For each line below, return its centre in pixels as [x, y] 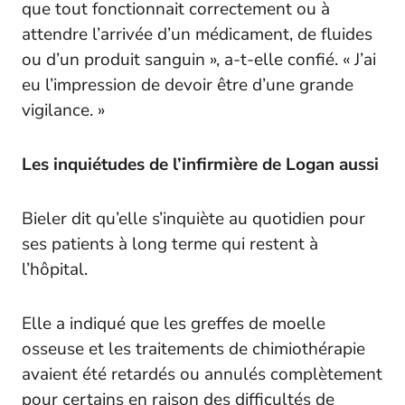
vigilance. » [63, 110]
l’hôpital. [55, 269]
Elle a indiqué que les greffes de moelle [174, 323]
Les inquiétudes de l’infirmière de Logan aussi [200, 164]
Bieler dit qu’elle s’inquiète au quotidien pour [193, 218]
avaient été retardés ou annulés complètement [202, 374]
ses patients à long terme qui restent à [170, 244]
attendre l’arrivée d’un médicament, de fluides [197, 34]
